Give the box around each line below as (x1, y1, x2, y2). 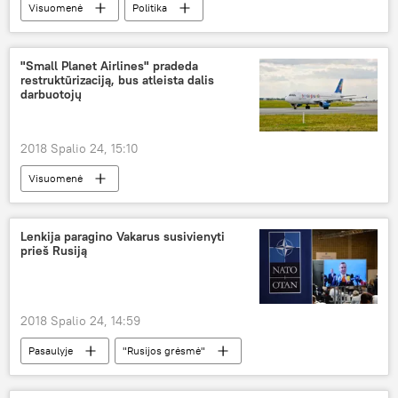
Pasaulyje (28, 343, 73, 357)
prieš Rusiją (20, 243, 87, 259)
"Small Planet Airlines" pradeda (20, 57, 198, 74)
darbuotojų (20, 85, 82, 102)
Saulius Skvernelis (28, 27, 115, 41)
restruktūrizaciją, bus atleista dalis (20, 71, 214, 88)
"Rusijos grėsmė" (123, 343, 205, 357)
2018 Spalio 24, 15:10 (20, 140, 139, 157)
